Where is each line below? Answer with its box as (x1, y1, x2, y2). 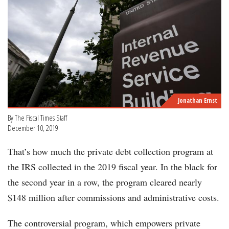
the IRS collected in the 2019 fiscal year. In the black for (8, 160, 217, 173)
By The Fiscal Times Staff (8, 112, 68, 123)
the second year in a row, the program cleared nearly (8, 175, 202, 188)
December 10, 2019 (8, 122, 58, 133)
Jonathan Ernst (178, 96, 217, 105)
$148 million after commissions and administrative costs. (8, 191, 219, 203)
